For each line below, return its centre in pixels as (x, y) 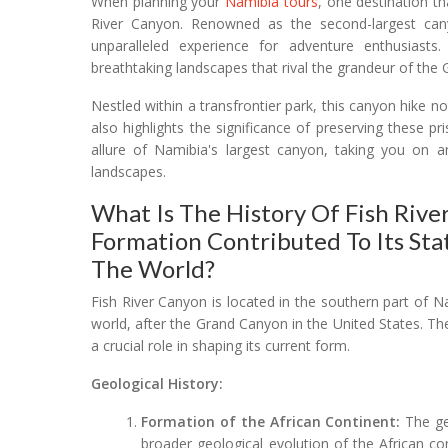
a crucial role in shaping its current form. (220, 345)
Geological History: (157, 383)
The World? (153, 268)
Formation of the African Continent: (271, 421)
